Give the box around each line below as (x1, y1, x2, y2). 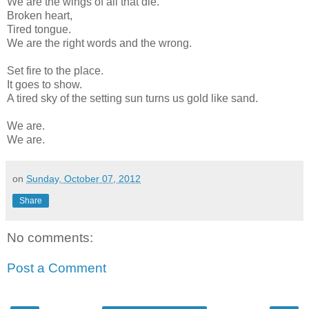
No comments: (7, 230, 93, 245)
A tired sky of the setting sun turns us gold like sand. (7, 92, 258, 104)
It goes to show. (7, 78, 82, 90)
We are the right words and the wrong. (7, 37, 192, 49)
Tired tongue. (7, 23, 71, 35)
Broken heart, (7, 9, 72, 21)
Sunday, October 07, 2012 (26, 172, 141, 184)
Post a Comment (7, 260, 106, 275)
